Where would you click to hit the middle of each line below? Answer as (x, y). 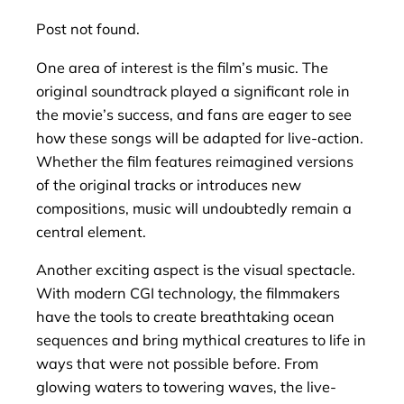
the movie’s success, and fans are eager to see (194, 114)
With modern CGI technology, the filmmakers (188, 293)
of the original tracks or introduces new (169, 184)
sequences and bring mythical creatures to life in (201, 340)
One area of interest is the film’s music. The (182, 67)
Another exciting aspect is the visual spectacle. (196, 269)
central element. (91, 231)
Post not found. (88, 29)
